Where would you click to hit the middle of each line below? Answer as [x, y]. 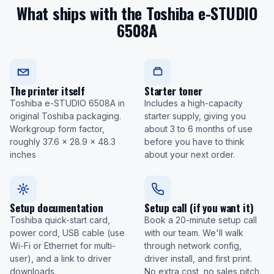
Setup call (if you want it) [199, 208]
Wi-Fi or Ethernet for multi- [63, 246]
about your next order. [190, 155]
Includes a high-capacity [194, 103]
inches [23, 155]
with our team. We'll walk [194, 233]
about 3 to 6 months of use [198, 129]
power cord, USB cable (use [67, 233]
